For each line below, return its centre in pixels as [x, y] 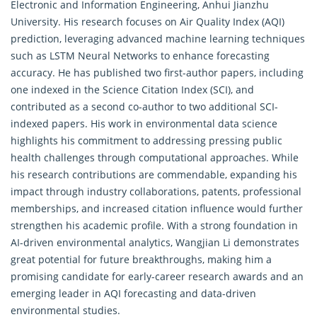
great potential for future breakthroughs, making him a [141, 259]
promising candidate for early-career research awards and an [157, 276]
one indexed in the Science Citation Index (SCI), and [132, 89]
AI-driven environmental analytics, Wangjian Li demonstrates [155, 242]
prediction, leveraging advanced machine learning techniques [158, 38]
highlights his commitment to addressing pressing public [146, 140]
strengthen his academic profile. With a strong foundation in [154, 225]
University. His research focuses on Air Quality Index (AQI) [148, 21]
